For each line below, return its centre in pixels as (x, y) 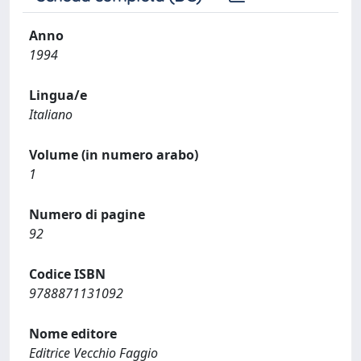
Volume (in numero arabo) (114, 155)
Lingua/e (58, 95)
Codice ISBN (67, 274)
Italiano (51, 114)
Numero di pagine (87, 214)
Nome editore (73, 334)
